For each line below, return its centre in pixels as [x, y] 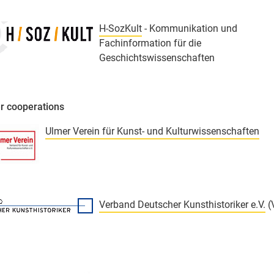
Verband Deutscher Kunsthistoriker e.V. [182, 205]
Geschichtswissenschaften [157, 58]
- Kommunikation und [190, 29]
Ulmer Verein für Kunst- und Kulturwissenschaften [152, 131]
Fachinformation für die [150, 43]
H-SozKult [120, 29]
